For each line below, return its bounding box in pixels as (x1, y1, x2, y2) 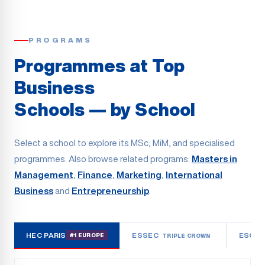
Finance (77, 170, 112, 179)
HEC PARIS (26, 231, 66, 239)
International (166, 170, 222, 179)
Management (14, 170, 73, 179)
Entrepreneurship (72, 186, 149, 195)
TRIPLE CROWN (161, 232, 211, 238)
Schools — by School (14, 101, 195, 118)
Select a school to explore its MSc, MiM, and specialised (14, 138, 235, 147)
